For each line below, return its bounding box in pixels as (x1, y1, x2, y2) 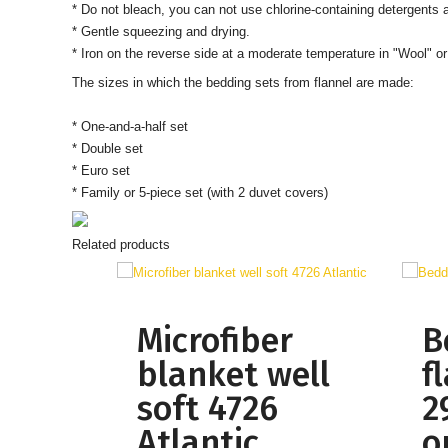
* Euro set (71, 163, 130, 178)
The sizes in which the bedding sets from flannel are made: (71, 75, 414, 90)
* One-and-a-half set (71, 119, 188, 134)
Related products (71, 237, 170, 252)
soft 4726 (136, 388, 278, 429)
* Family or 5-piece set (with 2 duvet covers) (71, 185, 328, 200)
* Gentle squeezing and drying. (71, 24, 250, 39)
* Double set (71, 141, 143, 156)
